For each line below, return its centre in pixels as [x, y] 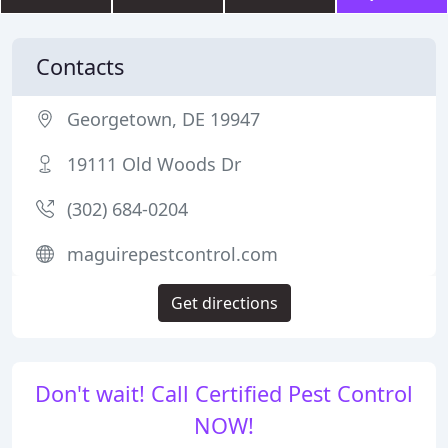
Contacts [80, 66]
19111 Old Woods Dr [154, 164]
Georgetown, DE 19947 [163, 119]
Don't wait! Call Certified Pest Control [224, 393]
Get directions [224, 303]
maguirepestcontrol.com [172, 254]
